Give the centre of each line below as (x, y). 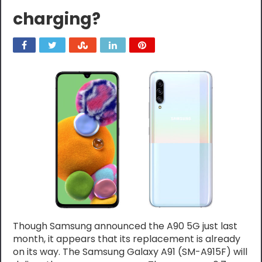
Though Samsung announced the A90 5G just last (125, 226)
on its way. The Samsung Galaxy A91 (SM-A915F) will (130, 252)
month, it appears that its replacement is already (127, 239)
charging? (57, 19)
